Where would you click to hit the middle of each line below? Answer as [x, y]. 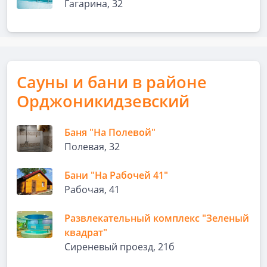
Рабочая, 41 [92, 190]
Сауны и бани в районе [112, 82]
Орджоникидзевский [103, 101]
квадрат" [86, 232]
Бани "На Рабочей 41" [116, 175]
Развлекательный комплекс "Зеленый [157, 218]
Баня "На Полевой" [110, 132]
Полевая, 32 [92, 147]
